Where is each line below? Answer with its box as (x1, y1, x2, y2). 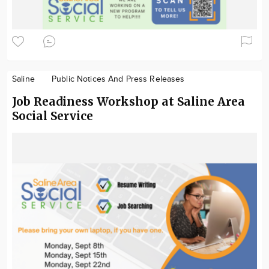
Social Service (12, 108, 93, 123)
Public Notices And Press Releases (51, 74, 185, 84)
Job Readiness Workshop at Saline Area (12, 94, 245, 109)
